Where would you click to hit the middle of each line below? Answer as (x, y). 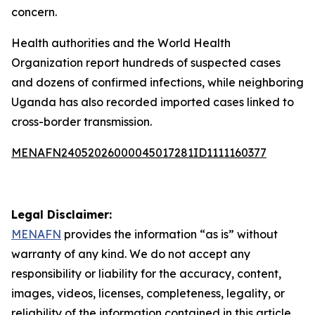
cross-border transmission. (82, 122)
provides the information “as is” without (169, 234)
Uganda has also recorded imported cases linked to (153, 102)
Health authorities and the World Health (121, 43)
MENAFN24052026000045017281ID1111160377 (139, 153)
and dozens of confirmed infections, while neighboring (157, 82)
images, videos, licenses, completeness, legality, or (148, 293)
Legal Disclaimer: (62, 214)
